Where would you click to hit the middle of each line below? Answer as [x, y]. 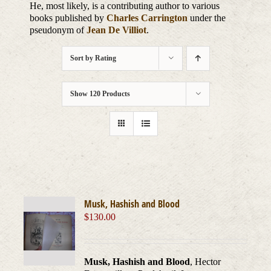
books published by [68, 18]
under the [207, 18]
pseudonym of [58, 30]
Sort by [82, 58]
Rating [105, 58]
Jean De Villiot [117, 30]
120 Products [109, 94]
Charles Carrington [147, 18]
